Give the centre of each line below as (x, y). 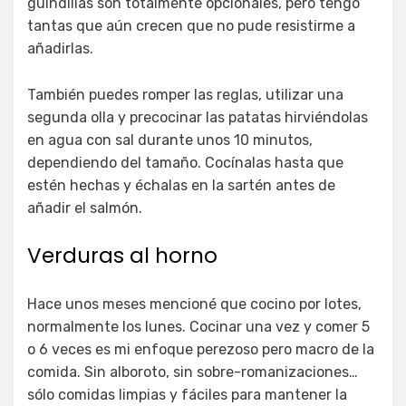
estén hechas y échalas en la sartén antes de (181, 185)
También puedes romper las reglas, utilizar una (185, 94)
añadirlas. (60, 48)
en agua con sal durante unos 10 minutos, (170, 140)
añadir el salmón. (85, 208)
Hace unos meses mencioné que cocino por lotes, (194, 304)
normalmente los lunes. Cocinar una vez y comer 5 (198, 326)
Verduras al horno (122, 255)
